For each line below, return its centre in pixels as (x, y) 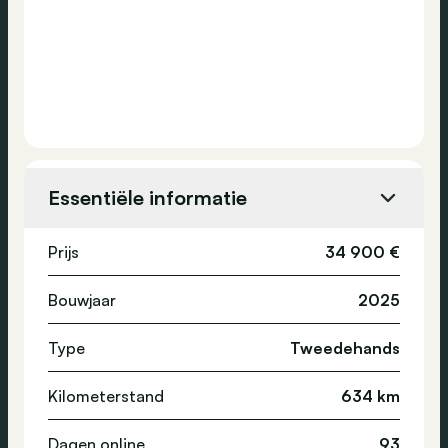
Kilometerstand (106, 395)
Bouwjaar (82, 299)
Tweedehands (345, 347)
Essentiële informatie (147, 197)
